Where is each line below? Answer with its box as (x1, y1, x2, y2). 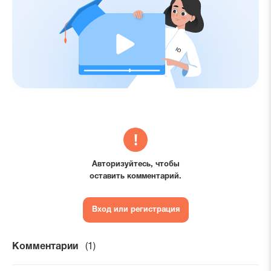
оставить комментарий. (90, 173, 181, 181)
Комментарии (12, 243, 78, 252)
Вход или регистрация (91, 206, 180, 214)
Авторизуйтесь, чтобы (91, 161, 180, 169)
